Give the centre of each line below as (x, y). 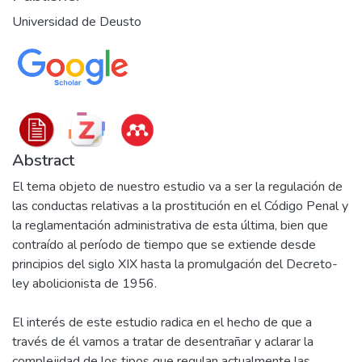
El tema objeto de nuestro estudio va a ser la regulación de (177, 187)
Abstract (43, 160)
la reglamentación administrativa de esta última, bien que (170, 225)
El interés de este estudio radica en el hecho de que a (162, 322)
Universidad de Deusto (77, 22)
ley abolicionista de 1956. (84, 284)
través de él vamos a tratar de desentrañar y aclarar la (163, 342)
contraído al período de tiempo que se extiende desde (164, 245)
